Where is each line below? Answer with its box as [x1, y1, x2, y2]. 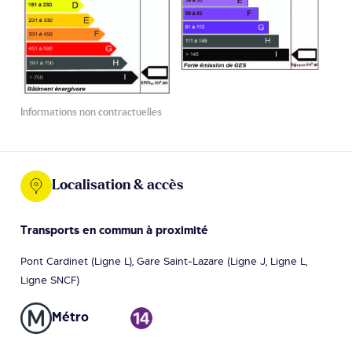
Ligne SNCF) [20, 274, 79, 286]
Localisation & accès [52, 178, 184, 193]
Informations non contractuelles [20, 107, 162, 118]
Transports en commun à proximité [20, 223, 208, 236]
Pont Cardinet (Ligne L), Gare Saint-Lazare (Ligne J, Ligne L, [20, 255, 307, 267]
